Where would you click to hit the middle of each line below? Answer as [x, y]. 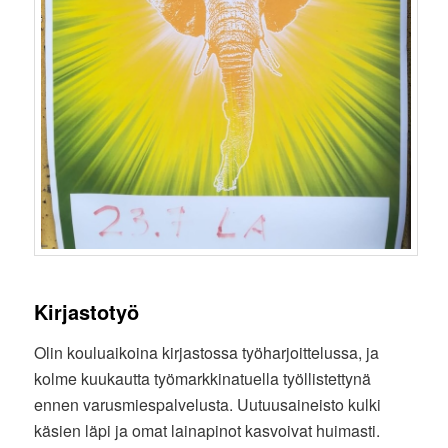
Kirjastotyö [87, 311]
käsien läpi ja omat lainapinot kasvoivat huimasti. [207, 430]
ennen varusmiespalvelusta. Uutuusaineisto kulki [208, 404]
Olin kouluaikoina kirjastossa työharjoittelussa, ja [207, 352]
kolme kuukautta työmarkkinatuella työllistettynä [203, 378]
